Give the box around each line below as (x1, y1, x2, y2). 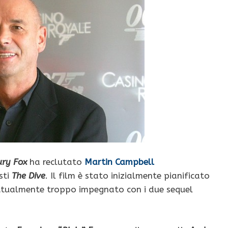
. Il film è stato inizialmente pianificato (45, 170, 210, 181)
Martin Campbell (84, 157, 154, 167)
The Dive (12, 170, 45, 181)
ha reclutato (27, 157, 82, 167)
